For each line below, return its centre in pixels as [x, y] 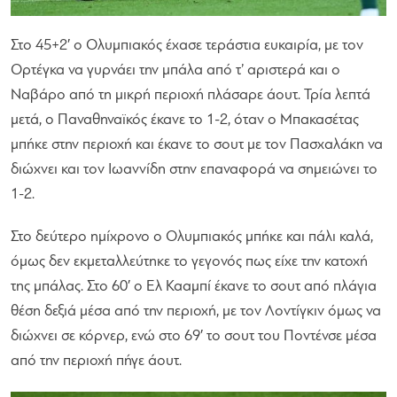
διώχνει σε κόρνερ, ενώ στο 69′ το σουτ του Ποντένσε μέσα [194, 337]
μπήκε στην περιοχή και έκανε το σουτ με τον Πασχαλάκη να [197, 145]
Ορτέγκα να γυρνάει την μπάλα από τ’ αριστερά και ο [175, 71]
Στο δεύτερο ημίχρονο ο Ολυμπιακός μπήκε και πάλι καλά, [192, 237]
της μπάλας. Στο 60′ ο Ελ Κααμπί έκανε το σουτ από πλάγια [194, 287]
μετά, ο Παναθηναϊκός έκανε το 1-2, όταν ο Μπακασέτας [185, 121]
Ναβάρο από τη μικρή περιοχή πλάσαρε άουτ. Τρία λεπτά [191, 96]
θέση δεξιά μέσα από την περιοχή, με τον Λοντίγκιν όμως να [196, 312]
